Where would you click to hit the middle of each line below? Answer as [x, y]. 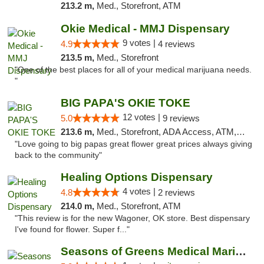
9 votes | [140, 43]
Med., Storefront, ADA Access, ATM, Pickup [166, 132]
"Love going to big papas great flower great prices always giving [133, 144]
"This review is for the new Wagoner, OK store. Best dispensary [132, 218]
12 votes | [142, 117]
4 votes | [140, 191]
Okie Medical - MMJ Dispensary [145, 29]
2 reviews [176, 192]
